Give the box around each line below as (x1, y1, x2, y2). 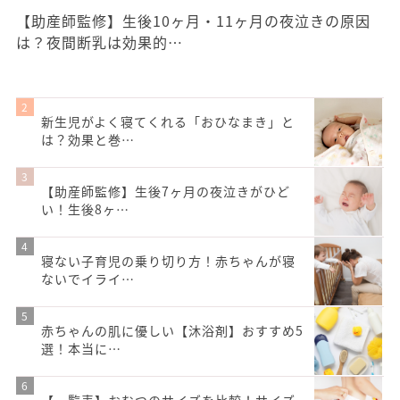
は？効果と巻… (41, 129, 135, 148)
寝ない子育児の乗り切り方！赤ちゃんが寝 (41, 251, 296, 270)
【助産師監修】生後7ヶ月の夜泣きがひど (41, 181, 290, 200)
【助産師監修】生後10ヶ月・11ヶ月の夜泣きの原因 (16, 9, 371, 31)
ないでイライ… (41, 269, 135, 287)
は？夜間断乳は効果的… (16, 30, 183, 53)
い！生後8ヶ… (41, 199, 129, 218)
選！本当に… (41, 338, 121, 357)
